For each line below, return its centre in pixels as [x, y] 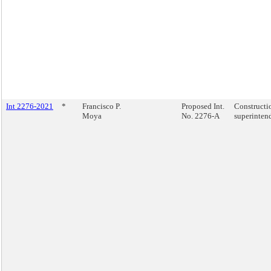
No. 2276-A [201, 116]
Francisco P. [102, 106]
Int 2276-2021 [30, 106]
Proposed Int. [203, 106]
